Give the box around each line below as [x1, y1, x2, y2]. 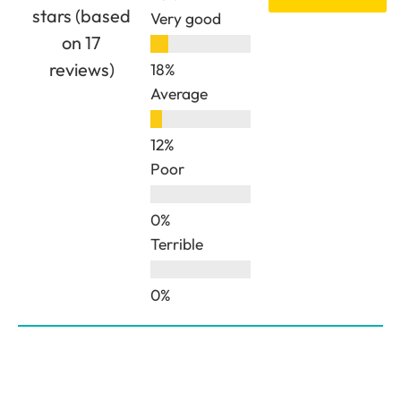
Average [149, 82, 208, 104]
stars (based [32, 4, 132, 27]
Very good [149, 7, 221, 29]
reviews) [48, 57, 115, 81]
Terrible [149, 233, 203, 254]
